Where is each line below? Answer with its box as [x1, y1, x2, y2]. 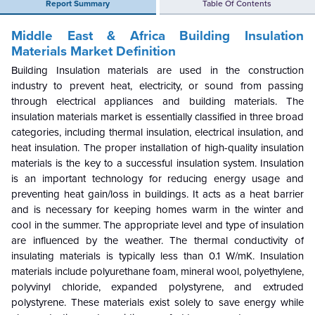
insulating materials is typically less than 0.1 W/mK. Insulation [11, 250, 304, 262]
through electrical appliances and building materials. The [11, 95, 304, 108]
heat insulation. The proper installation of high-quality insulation [11, 141, 304, 154]
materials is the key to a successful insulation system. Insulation [11, 157, 304, 169]
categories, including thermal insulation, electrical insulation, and [11, 126, 304, 139]
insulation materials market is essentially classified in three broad [11, 110, 304, 123]
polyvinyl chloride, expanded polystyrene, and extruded [11, 281, 304, 293]
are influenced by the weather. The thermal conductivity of [11, 234, 304, 247]
